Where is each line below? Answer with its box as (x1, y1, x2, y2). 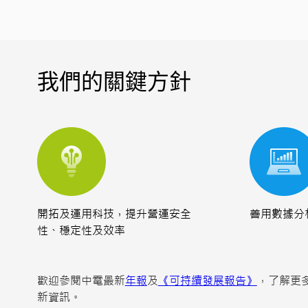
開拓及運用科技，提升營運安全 (36, 206, 191, 221)
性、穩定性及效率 (36, 222, 125, 237)
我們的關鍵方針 (36, 68, 191, 95)
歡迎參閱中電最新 (36, 272, 125, 287)
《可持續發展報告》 (157, 272, 257, 287)
